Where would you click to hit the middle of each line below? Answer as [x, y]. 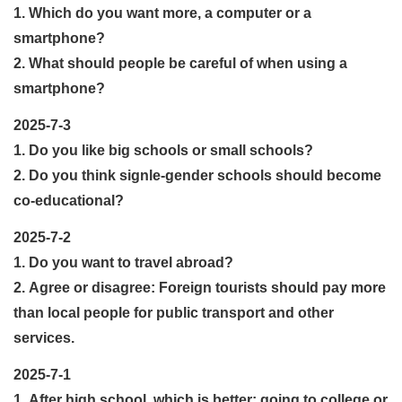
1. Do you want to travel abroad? [123, 262]
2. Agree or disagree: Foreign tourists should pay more [200, 287]
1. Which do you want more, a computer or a [162, 13]
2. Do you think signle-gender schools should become [197, 175]
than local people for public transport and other [174, 312]
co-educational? [69, 200]
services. [44, 337]
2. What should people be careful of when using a [180, 63]
